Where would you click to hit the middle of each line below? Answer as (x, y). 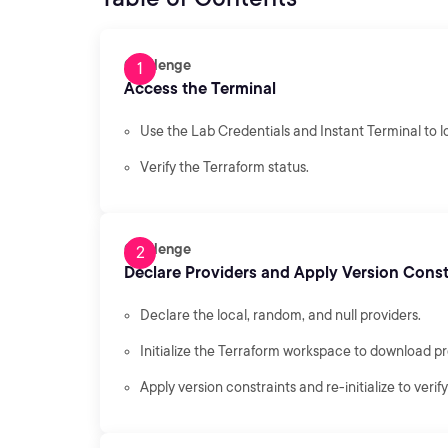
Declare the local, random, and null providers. (280, 315)
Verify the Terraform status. (224, 167)
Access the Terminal (200, 88)
